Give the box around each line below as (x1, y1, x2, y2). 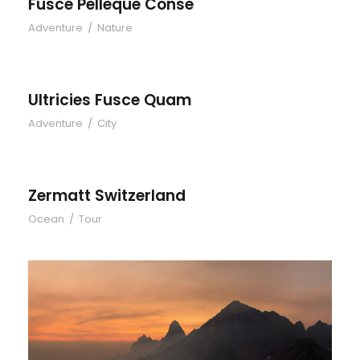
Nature (97, 20, 133, 35)
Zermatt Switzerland (28, 185, 186, 207)
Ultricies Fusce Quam (28, 89, 191, 111)
